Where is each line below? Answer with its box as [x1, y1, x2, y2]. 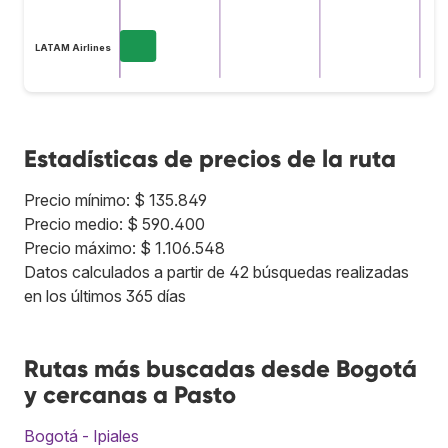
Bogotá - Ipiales [24, 425, 139, 446]
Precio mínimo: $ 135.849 [24, 189, 207, 210]
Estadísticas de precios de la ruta [24, 143, 396, 173]
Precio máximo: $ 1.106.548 [24, 237, 225, 258]
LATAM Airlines [34, 41, 111, 53]
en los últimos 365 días [24, 285, 186, 306]
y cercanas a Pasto [24, 379, 236, 409]
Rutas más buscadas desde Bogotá [24, 353, 417, 383]
